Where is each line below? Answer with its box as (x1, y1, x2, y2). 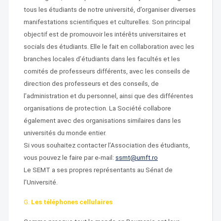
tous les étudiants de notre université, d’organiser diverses (23, 6, 196, 13)
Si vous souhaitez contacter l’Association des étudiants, (23, 142, 190, 149)
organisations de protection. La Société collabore (23, 105, 171, 112)
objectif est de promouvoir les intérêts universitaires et (23, 31, 186, 38)
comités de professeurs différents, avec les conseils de (23, 68, 190, 75)
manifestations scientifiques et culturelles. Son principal (23, 18, 190, 26)
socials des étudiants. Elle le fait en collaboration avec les (23, 43, 194, 50)
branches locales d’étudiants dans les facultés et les (23, 55, 180, 63)
